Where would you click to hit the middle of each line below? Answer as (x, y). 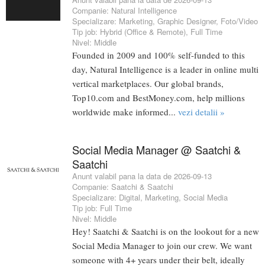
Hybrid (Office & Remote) (143, 32)
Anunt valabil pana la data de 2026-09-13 (142, 176)
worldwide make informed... (125, 112)
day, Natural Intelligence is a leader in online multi (165, 70)
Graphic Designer (187, 21)
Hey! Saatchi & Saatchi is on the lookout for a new (166, 232)
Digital (130, 198)
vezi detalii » (201, 112)
